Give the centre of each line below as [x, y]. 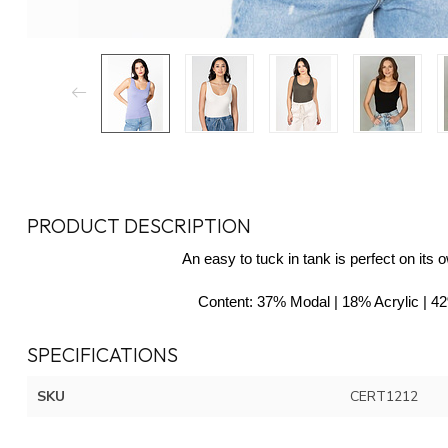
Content [223, 301]
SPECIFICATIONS [102, 354]
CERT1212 [383, 396]
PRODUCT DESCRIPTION [139, 225]
